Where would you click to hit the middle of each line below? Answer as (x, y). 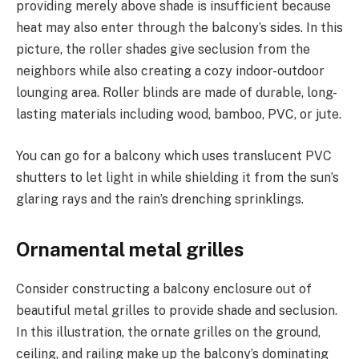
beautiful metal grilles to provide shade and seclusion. (177, 310)
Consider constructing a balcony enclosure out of (164, 288)
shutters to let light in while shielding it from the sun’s (177, 177)
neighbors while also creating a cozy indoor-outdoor (170, 71)
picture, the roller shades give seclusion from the (163, 50)
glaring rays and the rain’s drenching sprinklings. (160, 199)
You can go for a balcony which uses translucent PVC (174, 155)
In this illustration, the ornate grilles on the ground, (168, 332)
